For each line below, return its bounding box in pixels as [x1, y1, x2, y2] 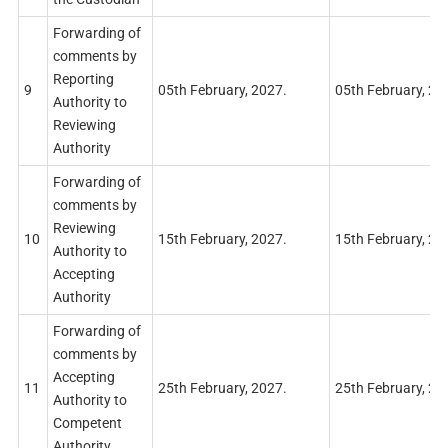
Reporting [52, 70, 114, 87]
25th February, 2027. [157, 379, 287, 396]
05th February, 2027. [157, 81, 287, 98]
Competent [52, 414, 122, 431]
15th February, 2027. [157, 230, 287, 247]
